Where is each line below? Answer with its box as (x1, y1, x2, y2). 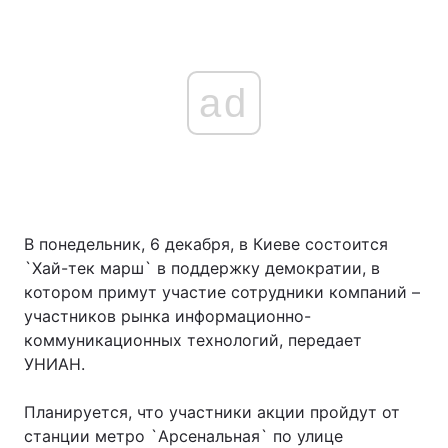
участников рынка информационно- (24, 306, 311, 326)
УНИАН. (24, 354, 85, 374)
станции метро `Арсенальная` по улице (24, 426, 343, 446)
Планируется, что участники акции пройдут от (24, 402, 400, 422)
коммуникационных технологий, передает (24, 330, 362, 350)
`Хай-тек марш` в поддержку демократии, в (24, 258, 380, 278)
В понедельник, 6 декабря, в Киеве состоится (24, 234, 388, 254)
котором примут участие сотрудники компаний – (24, 282, 420, 302)
